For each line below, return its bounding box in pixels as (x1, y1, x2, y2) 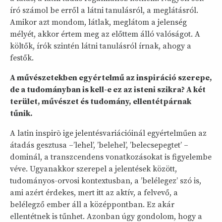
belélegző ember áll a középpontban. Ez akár (10, 199, 174, 210)
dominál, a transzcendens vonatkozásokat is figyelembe (10, 152, 212, 162)
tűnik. (10, 108, 33, 118)
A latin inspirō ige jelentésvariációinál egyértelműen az (10, 128, 207, 138)
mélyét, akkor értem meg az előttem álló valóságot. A (10, 29, 200, 39)
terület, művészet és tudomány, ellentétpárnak (10, 96, 191, 107)
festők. (10, 53, 34, 63)
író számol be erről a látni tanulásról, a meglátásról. (10, 5, 198, 15)
